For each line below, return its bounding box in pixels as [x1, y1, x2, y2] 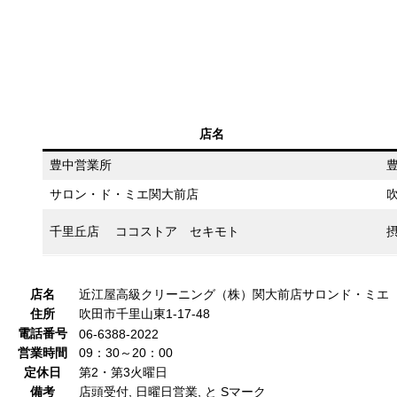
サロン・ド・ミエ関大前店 [50, 186, 198, 201]
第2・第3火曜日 [79, 364, 167, 379]
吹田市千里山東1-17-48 [79, 306, 210, 321]
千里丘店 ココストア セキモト [50, 223, 239, 238]
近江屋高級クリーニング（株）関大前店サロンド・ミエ [79, 286, 389, 301]
